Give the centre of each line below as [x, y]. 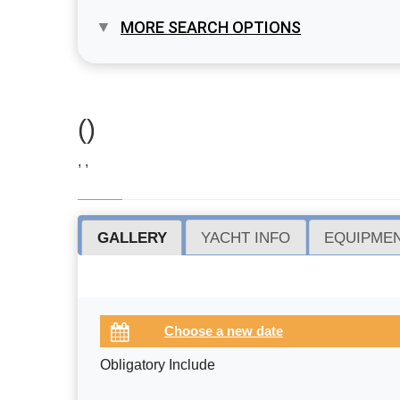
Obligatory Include [158, 365]
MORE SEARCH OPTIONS [211, 27]
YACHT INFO [246, 237]
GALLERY [132, 237]
